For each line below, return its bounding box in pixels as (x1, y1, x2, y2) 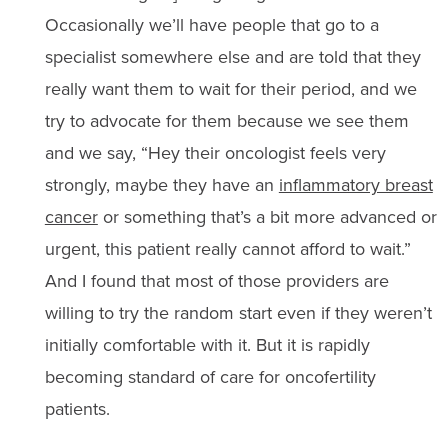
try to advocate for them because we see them (44, 108, 409, 134)
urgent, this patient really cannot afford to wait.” (44, 236, 411, 262)
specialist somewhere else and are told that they (44, 44, 421, 70)
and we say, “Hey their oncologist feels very (44, 140, 386, 166)
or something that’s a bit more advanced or (97, 204, 437, 230)
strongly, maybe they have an (44, 172, 279, 198)
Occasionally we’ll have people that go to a (44, 12, 379, 38)
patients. (44, 396, 110, 422)
